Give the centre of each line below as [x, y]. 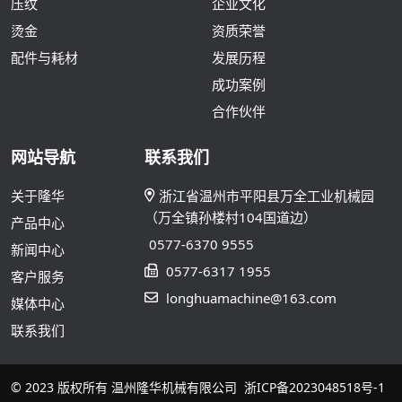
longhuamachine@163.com [252, 297]
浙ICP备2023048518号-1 [315, 387]
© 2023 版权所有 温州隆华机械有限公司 [127, 387]
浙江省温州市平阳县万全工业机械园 [267, 195]
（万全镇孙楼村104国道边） [231, 217]
